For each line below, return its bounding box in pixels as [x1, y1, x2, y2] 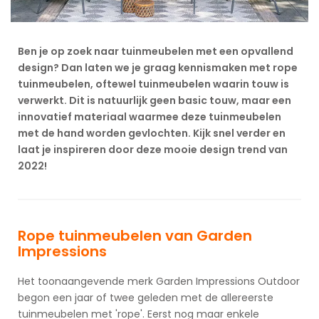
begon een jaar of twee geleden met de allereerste [18, 291, 273, 305]
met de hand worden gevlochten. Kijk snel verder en [18, 126, 286, 141]
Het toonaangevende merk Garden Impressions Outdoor [18, 274, 300, 289]
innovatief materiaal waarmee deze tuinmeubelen [18, 110, 281, 125]
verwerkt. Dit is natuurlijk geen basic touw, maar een [18, 93, 291, 108]
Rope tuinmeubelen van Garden [18, 226, 252, 246]
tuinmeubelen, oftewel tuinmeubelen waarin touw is [18, 77, 289, 92]
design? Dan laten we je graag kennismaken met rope [18, 61, 298, 75]
